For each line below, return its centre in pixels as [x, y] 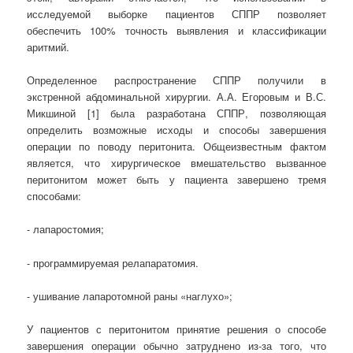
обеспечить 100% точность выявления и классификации [176, 31]
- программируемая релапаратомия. [113, 262]
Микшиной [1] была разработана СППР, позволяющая [176, 113]
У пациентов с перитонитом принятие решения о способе [176, 329]
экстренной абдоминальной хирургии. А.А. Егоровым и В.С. [176, 97]
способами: [54, 196]
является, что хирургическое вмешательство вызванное [176, 163]
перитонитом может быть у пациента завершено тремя [176, 180]
